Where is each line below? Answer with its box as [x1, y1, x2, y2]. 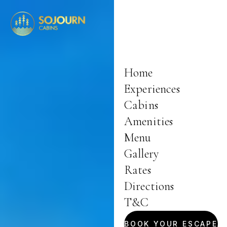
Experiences [124, 82, 180, 96]
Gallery [124, 146, 159, 161]
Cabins [124, 98, 158, 112]
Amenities [124, 114, 173, 129]
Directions [124, 179, 174, 194]
